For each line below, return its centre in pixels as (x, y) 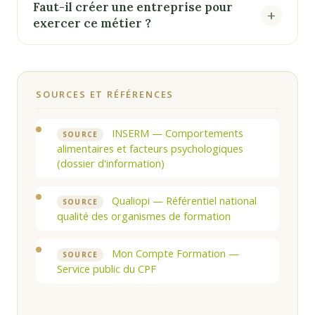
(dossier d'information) (111, 164)
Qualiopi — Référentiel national (183, 201)
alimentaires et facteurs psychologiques (150, 149)
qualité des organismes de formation (144, 217)
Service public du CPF (107, 269)
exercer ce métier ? (92, 23)
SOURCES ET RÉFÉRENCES (105, 95)
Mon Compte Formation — (174, 254)
